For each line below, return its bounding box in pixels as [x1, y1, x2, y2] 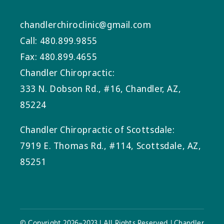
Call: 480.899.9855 [20, 34, 97, 46]
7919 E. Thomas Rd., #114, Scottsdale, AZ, [20, 139, 201, 151]
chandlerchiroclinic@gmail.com [20, 18, 151, 30]
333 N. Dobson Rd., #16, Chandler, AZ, [20, 82, 181, 94]
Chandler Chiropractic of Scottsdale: [20, 123, 175, 135]
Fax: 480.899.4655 [20, 50, 97, 62]
